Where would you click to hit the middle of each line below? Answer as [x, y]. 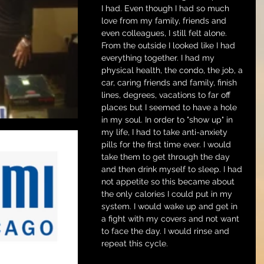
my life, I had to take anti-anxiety [166, 132]
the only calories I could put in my [168, 194]
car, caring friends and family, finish [170, 82]
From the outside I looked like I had [169, 45]
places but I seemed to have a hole [170, 107]
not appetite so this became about [169, 181]
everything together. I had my [159, 58]
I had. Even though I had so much [166, 8]
